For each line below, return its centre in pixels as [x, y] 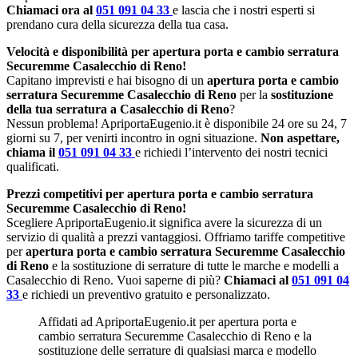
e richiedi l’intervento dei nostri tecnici [231, 152]
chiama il [32, 152]
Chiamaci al [258, 280]
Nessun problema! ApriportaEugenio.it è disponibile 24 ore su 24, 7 [177, 123]
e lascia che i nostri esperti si [244, 10]
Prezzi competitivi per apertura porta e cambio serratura [160, 193]
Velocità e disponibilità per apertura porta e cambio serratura [173, 51]
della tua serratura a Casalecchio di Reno [118, 109]
